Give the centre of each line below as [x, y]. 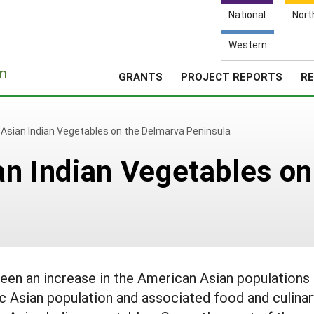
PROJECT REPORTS [232, 76]
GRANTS [141, 76]
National [247, 14]
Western [248, 45]
